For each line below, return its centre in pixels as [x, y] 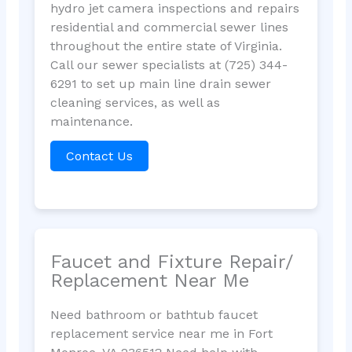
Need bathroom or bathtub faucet [154, 314]
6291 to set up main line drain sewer [160, 84]
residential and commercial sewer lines [169, 27]
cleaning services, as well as [135, 103]
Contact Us [99, 156]
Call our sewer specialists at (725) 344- [169, 65]
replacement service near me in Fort [161, 333]
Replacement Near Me [149, 280]
